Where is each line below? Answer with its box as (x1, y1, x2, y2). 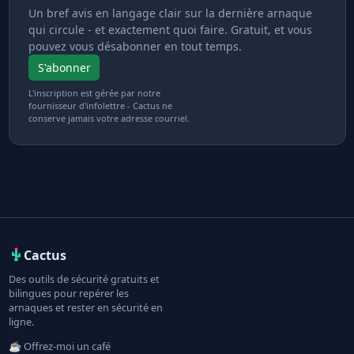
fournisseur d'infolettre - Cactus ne (28, 100, 172, 112)
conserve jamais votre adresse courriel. (28, 112, 190, 125)
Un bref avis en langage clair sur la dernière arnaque (28, 5, 312, 21)
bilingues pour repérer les (8, 286, 129, 300)
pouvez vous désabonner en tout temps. (28, 38, 242, 54)
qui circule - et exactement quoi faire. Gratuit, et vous (28, 21, 312, 37)
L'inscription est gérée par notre (28, 87, 160, 100)
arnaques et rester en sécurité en (8, 300, 163, 314)
